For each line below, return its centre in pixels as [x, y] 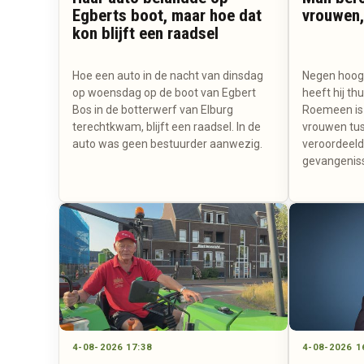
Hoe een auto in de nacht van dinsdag [168, 75]
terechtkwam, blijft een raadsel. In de [167, 126]
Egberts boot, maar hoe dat [167, 15]
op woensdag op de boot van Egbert [164, 92]
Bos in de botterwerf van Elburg [153, 109]
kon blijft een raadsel [145, 33]
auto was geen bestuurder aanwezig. [167, 143]
